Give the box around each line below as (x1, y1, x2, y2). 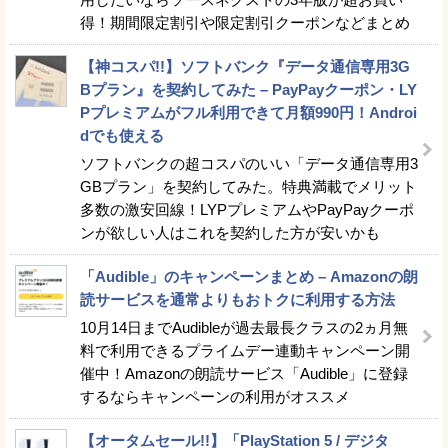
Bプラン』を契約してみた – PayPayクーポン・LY (80, 80, 417, 98)
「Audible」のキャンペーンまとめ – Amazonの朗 (80, 267, 418, 285)
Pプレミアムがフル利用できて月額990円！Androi (80, 103, 417, 121)
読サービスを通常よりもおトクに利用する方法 (80, 290, 395, 308)
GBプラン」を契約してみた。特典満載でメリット (80, 177, 417, 195)
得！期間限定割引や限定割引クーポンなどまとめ (80, 13, 410, 31)
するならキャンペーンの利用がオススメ (80, 387, 350, 405)
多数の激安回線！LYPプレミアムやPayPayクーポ (80, 200, 414, 218)
